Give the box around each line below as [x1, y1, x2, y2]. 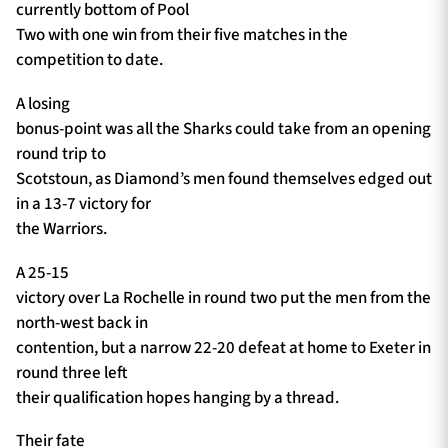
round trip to [16, 142, 106, 167]
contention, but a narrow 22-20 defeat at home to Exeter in [16, 335, 431, 360]
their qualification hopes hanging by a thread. [16, 385, 339, 410]
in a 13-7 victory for [16, 192, 151, 217]
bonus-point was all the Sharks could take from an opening [16, 117, 431, 142]
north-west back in [16, 310, 148, 335]
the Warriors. [16, 217, 107, 242]
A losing [16, 92, 70, 117]
